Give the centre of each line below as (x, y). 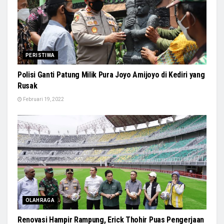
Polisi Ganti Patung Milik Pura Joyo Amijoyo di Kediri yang (111, 74)
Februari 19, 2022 (43, 99)
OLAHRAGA (40, 200)
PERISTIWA (40, 55)
